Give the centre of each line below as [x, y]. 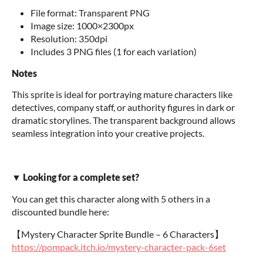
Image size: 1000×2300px [82, 26]
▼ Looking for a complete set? [75, 177]
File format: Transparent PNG [90, 13]
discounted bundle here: [62, 212]
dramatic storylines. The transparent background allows [124, 120]
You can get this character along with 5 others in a [111, 199]
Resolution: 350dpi [69, 38]
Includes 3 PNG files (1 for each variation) [114, 51]
